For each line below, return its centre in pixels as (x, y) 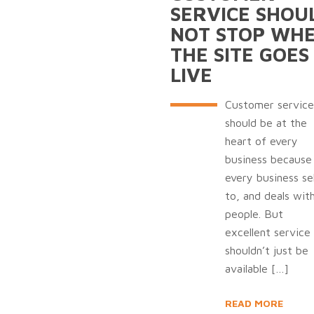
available (246, 268)
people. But (254, 214)
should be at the (266, 123)
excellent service (267, 232)
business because (268, 159)
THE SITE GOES (239, 54)
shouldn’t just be (266, 250)
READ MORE (254, 303)
